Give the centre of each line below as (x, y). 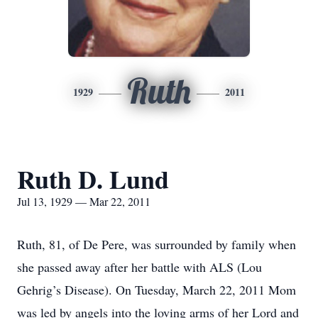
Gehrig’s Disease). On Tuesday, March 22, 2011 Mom (157, 290)
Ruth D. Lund (93, 179)
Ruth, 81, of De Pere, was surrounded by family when (157, 244)
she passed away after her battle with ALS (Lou (139, 267)
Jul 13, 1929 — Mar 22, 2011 (84, 201)
